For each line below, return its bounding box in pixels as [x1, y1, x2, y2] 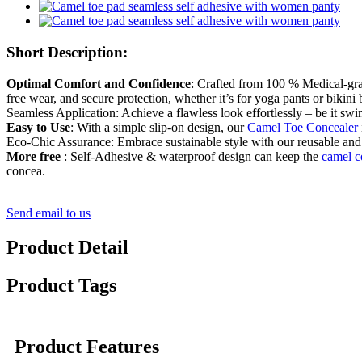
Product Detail [6, 236, 128, 258]
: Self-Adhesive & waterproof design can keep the [61, 149, 322, 163]
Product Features [15, 336, 159, 358]
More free [6, 149, 61, 163]
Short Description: [6, 44, 128, 61]
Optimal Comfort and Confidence [6, 76, 191, 90]
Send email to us [6, 205, 90, 220]
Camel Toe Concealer [247, 120, 358, 134]
